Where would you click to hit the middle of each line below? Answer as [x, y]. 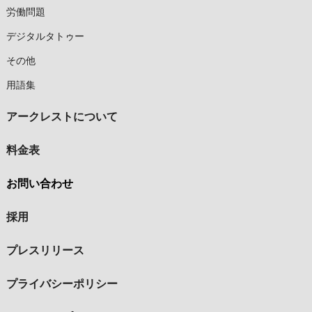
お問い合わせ [39, 184]
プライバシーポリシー [62, 284]
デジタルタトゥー [45, 37]
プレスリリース [45, 251]
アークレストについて [62, 117]
